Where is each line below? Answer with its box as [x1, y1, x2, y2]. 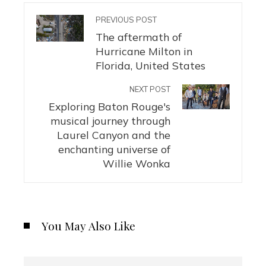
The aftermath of [96, 30, 182, 43]
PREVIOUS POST [96, 14, 157, 24]
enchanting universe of [58, 142, 170, 156]
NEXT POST [129, 84, 170, 94]
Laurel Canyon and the [57, 128, 170, 141]
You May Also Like [42, 217, 135, 233]
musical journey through [50, 113, 170, 127]
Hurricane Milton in [96, 44, 192, 58]
